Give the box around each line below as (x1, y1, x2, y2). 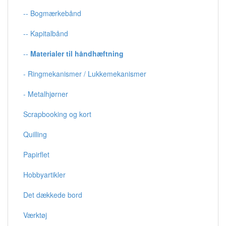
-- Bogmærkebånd (23, 8, 81, 18)
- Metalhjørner (23, 88, 68, 99)
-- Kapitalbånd (23, 28, 68, 38)
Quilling (23, 129, 47, 139)
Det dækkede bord (23, 189, 82, 200)
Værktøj (23, 209, 47, 220)
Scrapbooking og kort (23, 108, 91, 119)
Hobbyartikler (23, 169, 66, 180)
